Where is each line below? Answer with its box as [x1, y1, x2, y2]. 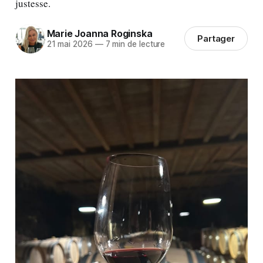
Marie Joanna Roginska [46, 28, 153, 40]
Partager [197, 33, 235, 45]
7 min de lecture [103, 39, 166, 49]
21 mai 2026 [46, 39, 93, 49]
